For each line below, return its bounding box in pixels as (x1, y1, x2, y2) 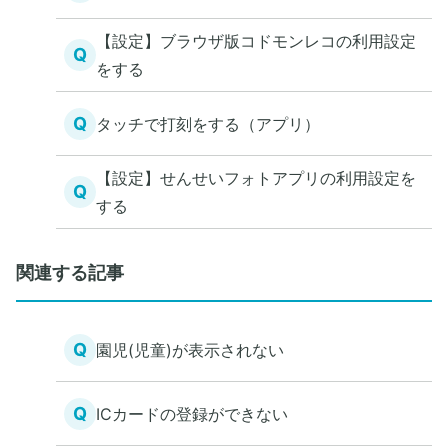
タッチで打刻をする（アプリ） (96, 113, 320, 134)
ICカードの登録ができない (96, 403, 288, 424)
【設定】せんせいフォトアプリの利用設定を (96, 168, 416, 188)
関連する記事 (16, 262, 124, 283)
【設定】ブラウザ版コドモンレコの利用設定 (96, 31, 416, 51)
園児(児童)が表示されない (96, 339, 284, 360)
